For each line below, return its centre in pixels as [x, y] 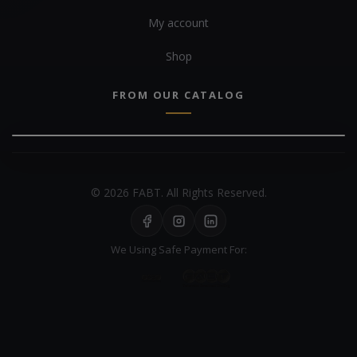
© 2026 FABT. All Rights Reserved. [178, 193]
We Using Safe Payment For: [178, 250]
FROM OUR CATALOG [178, 95]
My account [178, 23]
